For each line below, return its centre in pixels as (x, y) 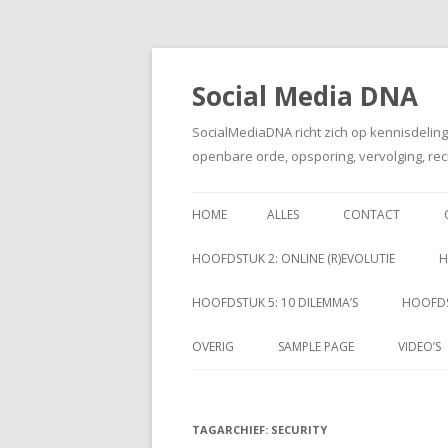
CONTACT (371, 214)
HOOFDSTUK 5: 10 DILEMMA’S (275, 302)
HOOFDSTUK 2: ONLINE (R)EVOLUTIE (293, 258)
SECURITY (299, 429)
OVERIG (213, 346)
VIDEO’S (419, 346)
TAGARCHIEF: (231, 429)
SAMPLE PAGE (316, 346)
